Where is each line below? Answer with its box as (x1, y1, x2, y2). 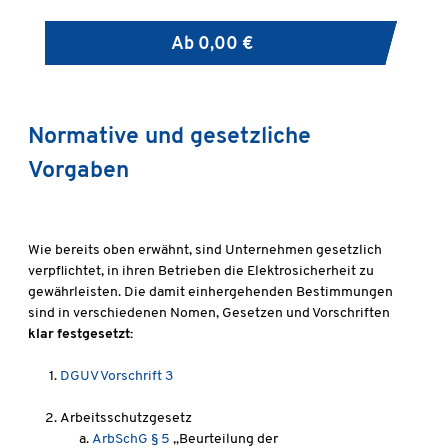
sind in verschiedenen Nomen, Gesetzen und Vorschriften (28, 306, 390, 322)
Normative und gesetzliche (28, 125, 311, 150)
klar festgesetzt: (28, 327, 133, 343)
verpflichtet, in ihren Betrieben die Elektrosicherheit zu (28, 264, 374, 280)
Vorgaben (28, 159, 129, 184)
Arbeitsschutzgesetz (60, 411, 192, 427)
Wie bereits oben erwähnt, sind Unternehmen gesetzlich (28, 243, 382, 259)
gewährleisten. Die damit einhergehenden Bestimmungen (28, 285, 393, 301)
